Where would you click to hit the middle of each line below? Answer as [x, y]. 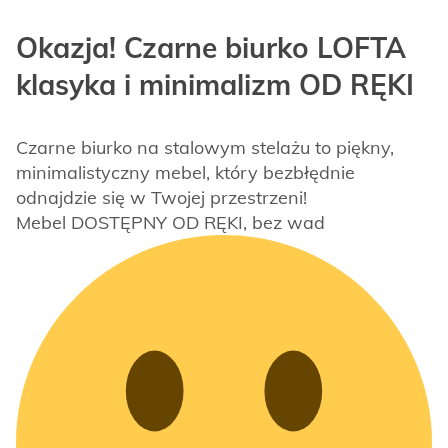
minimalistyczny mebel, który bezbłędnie [185, 172]
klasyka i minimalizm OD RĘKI [215, 84]
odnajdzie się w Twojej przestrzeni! [161, 197]
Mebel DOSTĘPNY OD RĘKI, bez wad [170, 222]
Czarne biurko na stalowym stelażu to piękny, [205, 147]
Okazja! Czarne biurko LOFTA [211, 47]
